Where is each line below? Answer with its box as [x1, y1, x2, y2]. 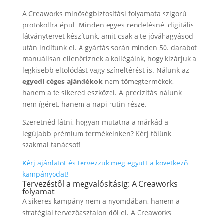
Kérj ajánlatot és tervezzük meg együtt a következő [22, 158, 188, 167]
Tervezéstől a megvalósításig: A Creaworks [22, 178, 178, 189]
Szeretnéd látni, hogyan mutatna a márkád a [22, 117, 168, 127]
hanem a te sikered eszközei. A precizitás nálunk [22, 87, 182, 97]
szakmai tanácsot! [22, 139, 81, 149]
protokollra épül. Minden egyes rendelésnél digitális [22, 20, 194, 29]
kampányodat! [22, 169, 69, 179]
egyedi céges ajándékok [22, 76, 103, 86]
